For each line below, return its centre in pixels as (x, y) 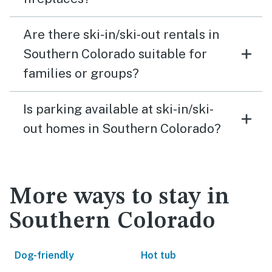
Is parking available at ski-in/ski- (118, 109)
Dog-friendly (44, 255)
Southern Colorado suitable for (115, 54)
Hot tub (158, 255)
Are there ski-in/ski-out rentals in (121, 34)
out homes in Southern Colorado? (122, 128)
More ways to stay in (120, 197)
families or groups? (81, 73)
